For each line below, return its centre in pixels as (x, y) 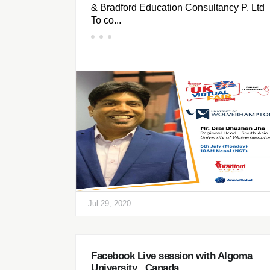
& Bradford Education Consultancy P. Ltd (178, 8)
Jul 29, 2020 (109, 203)
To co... (106, 20)
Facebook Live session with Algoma (172, 256)
